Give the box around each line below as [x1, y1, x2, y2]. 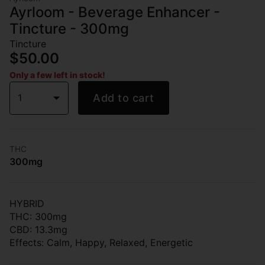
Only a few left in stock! [9, 70, 105, 80]
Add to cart [93, 92, 154, 104]
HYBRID [9, 198, 44, 209]
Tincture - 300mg [9, 20, 129, 37]
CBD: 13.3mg [9, 224, 67, 235]
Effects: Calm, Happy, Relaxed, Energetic [9, 237, 193, 248]
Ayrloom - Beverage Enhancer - [9, 4, 220, 21]
